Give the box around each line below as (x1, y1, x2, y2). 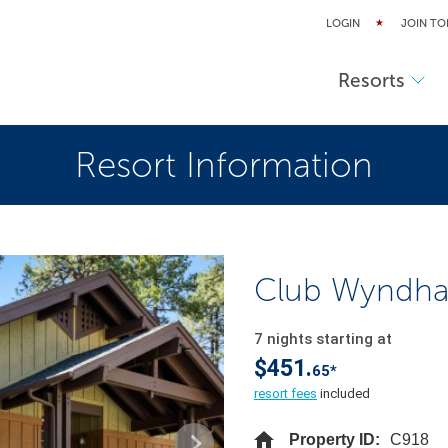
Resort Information (75, 144, 373, 186)
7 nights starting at (254, 330, 392, 348)
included (317, 386, 370, 401)
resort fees (254, 386, 317, 401)
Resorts (337, 68, 405, 92)
